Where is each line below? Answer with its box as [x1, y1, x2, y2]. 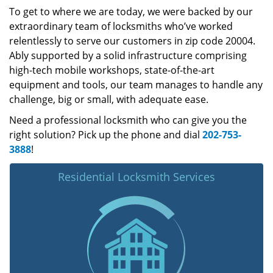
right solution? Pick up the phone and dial [9, 128, 202, 141]
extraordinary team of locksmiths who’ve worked [9, 19, 233, 33]
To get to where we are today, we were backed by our [9, 5, 253, 18]
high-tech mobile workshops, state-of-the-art [9, 63, 214, 77]
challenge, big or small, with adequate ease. [9, 93, 208, 106]
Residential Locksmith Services [58, 169, 215, 184]
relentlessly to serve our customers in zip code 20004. [9, 34, 255, 48]
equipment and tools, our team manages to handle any [9, 78, 263, 91]
